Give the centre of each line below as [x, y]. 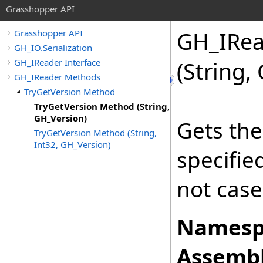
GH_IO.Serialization [53, 48]
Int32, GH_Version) [73, 144]
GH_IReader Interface [57, 62]
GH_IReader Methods [57, 77]
